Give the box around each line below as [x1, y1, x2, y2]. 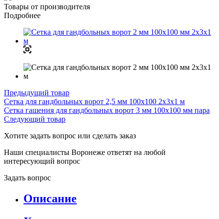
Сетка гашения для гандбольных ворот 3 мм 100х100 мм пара [4, 106, 210, 114]
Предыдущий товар [4, 88, 69, 97]
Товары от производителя [4, 2, 90, 11]
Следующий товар [4, 114, 66, 123]
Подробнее [4, 11, 41, 20]
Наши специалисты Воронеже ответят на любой [4, 148, 166, 156]
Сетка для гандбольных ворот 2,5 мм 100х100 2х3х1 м [4, 97, 185, 106]
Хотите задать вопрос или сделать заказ [4, 131, 136, 140]
